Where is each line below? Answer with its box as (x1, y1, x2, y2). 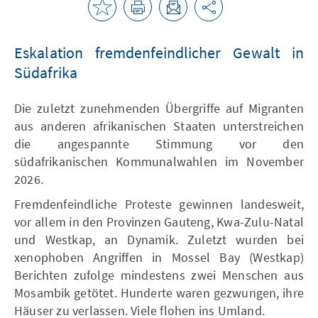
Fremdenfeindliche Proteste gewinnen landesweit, (14, 196, 304, 212)
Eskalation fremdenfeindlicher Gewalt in (14, 43, 304, 62)
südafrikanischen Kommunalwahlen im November (14, 153, 304, 170)
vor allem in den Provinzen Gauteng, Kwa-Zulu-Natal (14, 214, 304, 230)
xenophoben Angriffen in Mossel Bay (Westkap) (14, 249, 304, 265)
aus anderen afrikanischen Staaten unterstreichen (14, 118, 304, 134)
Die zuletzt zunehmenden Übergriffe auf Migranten (14, 100, 304, 116)
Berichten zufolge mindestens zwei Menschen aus (14, 267, 304, 283)
